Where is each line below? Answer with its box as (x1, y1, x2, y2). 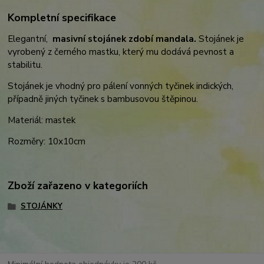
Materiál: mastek (8, 114, 76, 127)
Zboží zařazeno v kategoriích (8, 178, 148, 193)
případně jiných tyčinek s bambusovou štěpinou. (8, 93, 199, 105)
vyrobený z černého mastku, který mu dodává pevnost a (8, 45, 235, 58)
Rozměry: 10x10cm (8, 135, 86, 148)
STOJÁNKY (20, 200, 62, 212)
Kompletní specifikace (8, 11, 117, 25)
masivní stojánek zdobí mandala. (50, 32, 197, 45)
